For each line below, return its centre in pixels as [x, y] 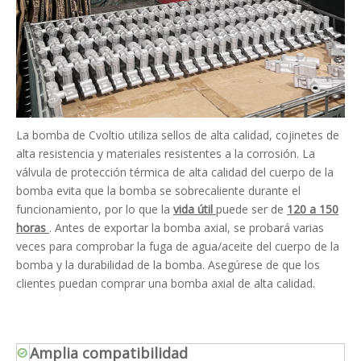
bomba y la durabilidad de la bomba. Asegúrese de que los [168, 264]
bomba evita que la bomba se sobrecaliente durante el [158, 190]
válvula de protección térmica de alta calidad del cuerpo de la [175, 172]
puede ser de [251, 209]
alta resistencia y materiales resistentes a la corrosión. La [166, 153]
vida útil [195, 209]
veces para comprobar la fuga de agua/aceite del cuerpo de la [178, 246]
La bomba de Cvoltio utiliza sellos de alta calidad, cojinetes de [178, 135]
